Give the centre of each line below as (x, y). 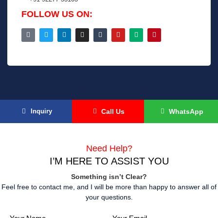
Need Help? (109, 148)
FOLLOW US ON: (57, 14)
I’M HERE (72, 161)
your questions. (109, 197)
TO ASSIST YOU (132, 161)
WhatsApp (186, 111)
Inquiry (41, 111)
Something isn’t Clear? (109, 177)
